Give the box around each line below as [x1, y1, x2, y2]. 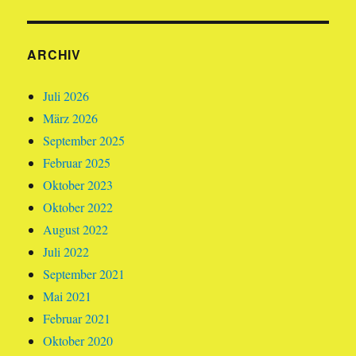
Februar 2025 [43, 154, 111, 172]
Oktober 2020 [43, 332, 114, 350]
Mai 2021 [43, 288, 92, 305]
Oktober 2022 [43, 199, 114, 216]
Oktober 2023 [43, 176, 114, 194]
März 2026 [43, 110, 99, 127]
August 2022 [43, 221, 109, 238]
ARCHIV [27, 45, 81, 64]
